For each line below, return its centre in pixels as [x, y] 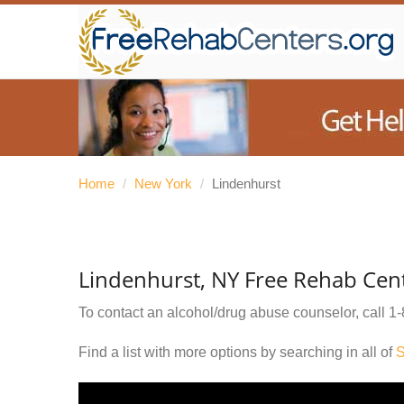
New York [163, 184]
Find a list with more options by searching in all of [237, 352]
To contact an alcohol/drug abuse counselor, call [234, 312]
